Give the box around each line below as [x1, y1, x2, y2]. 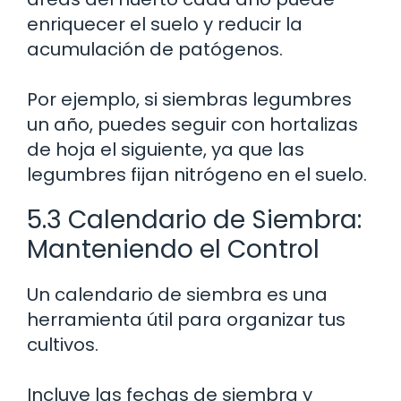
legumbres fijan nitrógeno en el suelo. [27, 161, 367, 187]
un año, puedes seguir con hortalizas [27, 111, 358, 137]
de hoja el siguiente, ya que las [27, 136, 304, 162]
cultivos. [27, 331, 98, 357]
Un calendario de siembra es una [27, 281, 328, 307]
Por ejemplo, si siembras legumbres [27, 86, 352, 112]
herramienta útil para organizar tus [27, 306, 346, 332]
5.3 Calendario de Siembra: [27, 201, 362, 237]
